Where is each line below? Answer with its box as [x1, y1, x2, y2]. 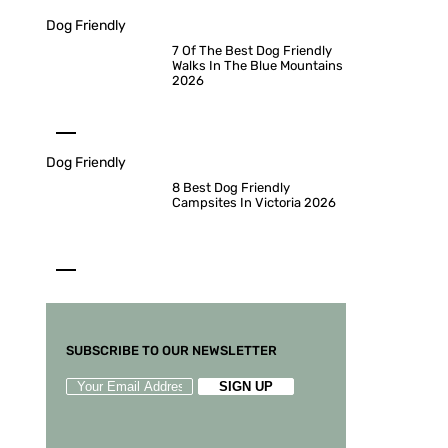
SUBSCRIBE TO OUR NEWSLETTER [66, 343, 277, 358]
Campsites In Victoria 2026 [172, 195, 336, 210]
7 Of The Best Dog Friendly [172, 43, 332, 58]
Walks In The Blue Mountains [172, 58, 343, 73]
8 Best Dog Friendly [172, 180, 290, 195]
